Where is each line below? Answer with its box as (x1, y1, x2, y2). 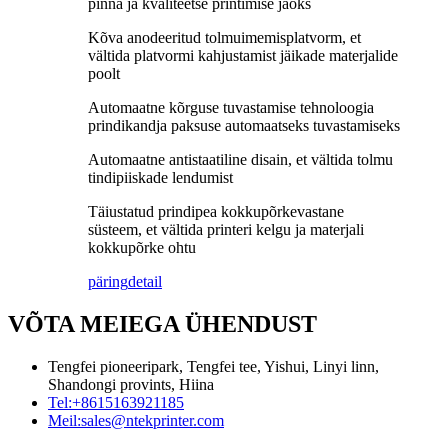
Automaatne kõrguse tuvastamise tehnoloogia (88, 98, 374, 116)
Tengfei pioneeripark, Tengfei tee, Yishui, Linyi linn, (48, 357, 379, 375)
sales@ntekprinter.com (81, 411, 224, 429)
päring (88, 272, 128, 290)
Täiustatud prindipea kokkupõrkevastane (88, 202, 344, 220)
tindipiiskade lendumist (88, 168, 233, 186)
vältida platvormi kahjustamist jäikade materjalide (88, 46, 398, 64)
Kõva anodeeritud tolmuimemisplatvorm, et (88, 28, 361, 46)
